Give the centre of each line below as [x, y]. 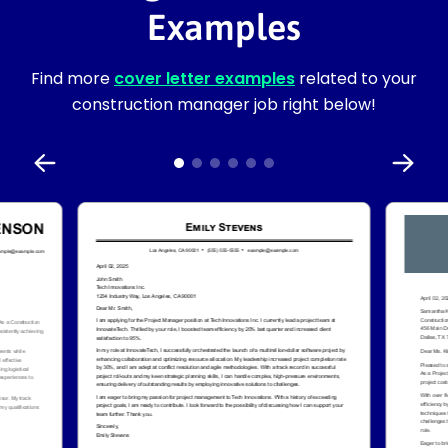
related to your [356, 78]
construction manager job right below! [224, 104]
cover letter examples [204, 78]
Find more [72, 78]
